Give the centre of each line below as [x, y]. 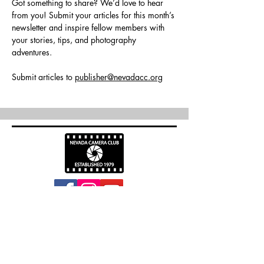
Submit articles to [43, 77]
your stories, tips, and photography [75, 40]
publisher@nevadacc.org [119, 77]
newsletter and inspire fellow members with [89, 27]
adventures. [32, 52]
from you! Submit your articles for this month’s [94, 15]
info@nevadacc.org [91, 212]
